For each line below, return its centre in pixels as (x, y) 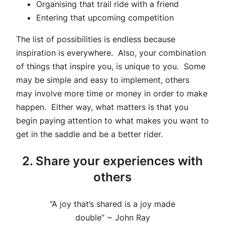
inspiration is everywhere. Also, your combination (111, 53)
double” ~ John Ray (113, 218)
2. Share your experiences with (113, 161)
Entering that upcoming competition (105, 18)
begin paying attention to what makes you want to (113, 121)
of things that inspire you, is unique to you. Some (111, 67)
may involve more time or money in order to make (112, 94)
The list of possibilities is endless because (96, 39)
